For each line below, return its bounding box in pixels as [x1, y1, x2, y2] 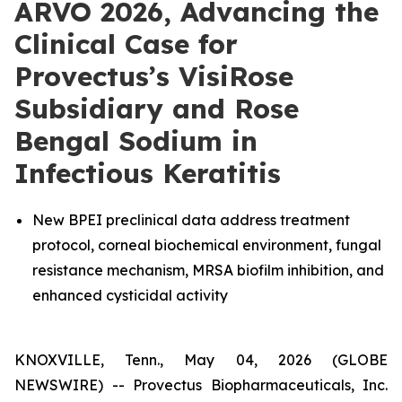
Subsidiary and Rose [14, 92, 299, 126]
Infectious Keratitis [14, 156, 281, 190]
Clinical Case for [14, 27, 238, 61]
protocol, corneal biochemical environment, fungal [32, 236, 381, 254]
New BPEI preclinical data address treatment [32, 211, 350, 229]
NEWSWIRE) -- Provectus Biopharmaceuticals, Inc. [14, 376, 388, 394]
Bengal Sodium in [14, 124, 258, 158]
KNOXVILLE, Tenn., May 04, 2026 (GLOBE [14, 351, 388, 369]
